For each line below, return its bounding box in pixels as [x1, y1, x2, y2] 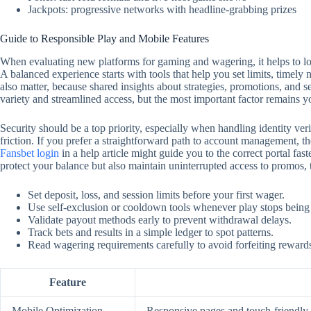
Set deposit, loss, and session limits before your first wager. [28, 188, 285, 201]
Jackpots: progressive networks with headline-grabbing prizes [28, 3, 296, 16]
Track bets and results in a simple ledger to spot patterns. [28, 226, 274, 238]
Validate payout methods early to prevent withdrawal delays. [28, 213, 292, 226]
